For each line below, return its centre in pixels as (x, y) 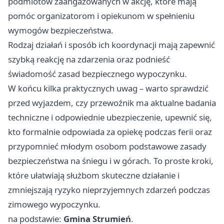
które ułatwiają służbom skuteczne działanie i (94, 175)
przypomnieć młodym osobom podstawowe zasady (107, 146)
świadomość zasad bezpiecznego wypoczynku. (97, 73)
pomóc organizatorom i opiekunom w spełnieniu (101, 15)
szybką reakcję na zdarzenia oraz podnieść (89, 59)
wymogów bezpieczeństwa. (61, 30)
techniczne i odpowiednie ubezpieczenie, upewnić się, (110, 117)
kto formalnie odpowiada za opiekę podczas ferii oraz (110, 131)
